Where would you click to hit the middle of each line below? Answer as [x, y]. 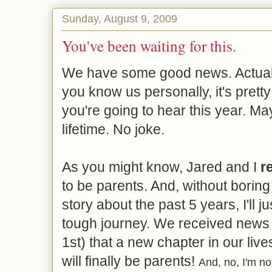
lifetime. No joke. [113, 130]
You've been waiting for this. [149, 46]
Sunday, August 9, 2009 [120, 19]
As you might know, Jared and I [161, 167]
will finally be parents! [130, 261]
